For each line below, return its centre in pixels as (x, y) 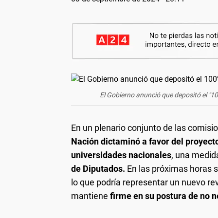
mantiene (91, 196)
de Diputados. (99, 168)
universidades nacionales (121, 155)
